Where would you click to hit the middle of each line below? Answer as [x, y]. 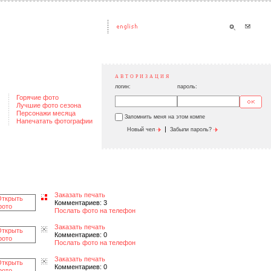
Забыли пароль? [192, 129]
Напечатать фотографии [54, 121]
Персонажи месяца [46, 113]
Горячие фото [38, 97]
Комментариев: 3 [81, 203]
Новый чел [142, 129]
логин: [123, 87]
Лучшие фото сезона [49, 105]
